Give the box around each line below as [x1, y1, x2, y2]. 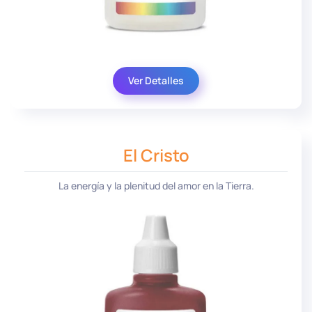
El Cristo [123, 143, 189, 166]
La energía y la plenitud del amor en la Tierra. [58, 179, 254, 193]
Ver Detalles [128, 73, 184, 87]
